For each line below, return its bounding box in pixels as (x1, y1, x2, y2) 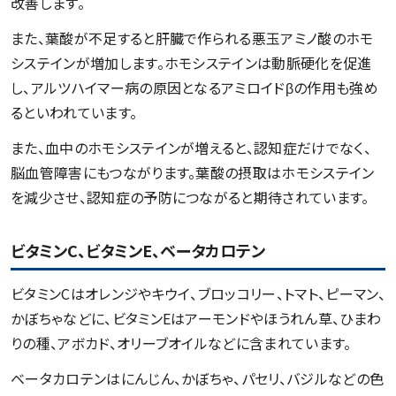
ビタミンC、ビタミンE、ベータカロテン (11, 239, 269, 263)
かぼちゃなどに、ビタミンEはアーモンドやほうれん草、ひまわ (11, 308, 382, 330)
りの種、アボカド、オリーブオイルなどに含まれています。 (11, 332, 355, 354)
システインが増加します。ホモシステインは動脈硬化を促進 (11, 52, 372, 74)
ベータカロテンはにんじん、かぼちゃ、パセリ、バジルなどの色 (11, 368, 385, 390)
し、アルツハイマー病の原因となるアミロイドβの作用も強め (11, 77, 378, 99)
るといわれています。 (11, 102, 141, 124)
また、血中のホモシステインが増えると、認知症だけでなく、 (11, 137, 371, 159)
